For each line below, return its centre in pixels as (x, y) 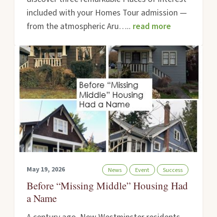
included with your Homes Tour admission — (107, 13)
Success (172, 170)
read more (152, 27)
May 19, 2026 (46, 170)
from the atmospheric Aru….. (80, 27)
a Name (42, 198)
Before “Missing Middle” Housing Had (108, 186)
